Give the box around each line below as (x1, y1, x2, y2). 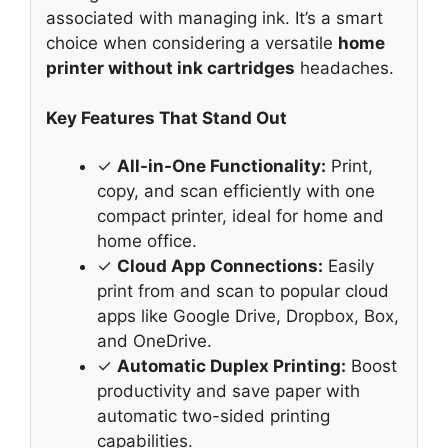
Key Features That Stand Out (46, 108, 287, 129)
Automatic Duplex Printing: (117, 355, 346, 376)
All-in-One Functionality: (117, 155, 326, 176)
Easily (323, 255, 374, 276)
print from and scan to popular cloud (97, 280, 389, 301)
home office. (97, 230, 197, 251)
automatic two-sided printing (97, 405, 330, 426)
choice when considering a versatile (46, 32, 338, 53)
